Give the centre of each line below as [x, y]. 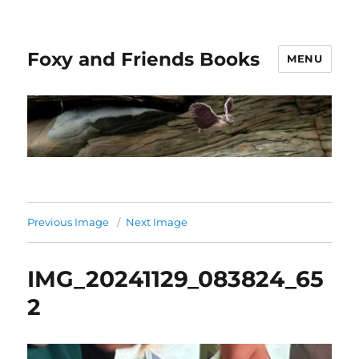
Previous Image [69, 222]
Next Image [157, 222]
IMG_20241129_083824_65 [176, 278]
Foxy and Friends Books [144, 59]
